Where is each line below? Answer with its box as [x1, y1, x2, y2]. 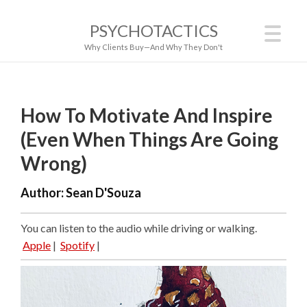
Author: [21, 184, 66, 200]
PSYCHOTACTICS [89, 21, 218, 40]
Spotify [60, 238, 95, 251]
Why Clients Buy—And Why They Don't [84, 42, 223, 51]
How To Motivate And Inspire [21, 103, 273, 127]
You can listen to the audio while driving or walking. [21, 221, 257, 234]
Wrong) [21, 151, 87, 175]
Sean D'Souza [66, 184, 141, 200]
